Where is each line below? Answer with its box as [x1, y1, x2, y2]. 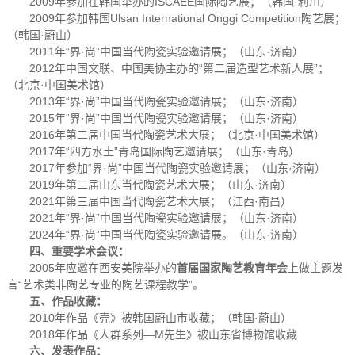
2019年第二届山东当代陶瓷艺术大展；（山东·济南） [29, 178, 292, 192]
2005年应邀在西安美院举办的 [29, 261, 177, 275]
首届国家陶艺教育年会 [176, 261, 288, 275]
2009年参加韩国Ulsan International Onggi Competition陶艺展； [29, 12, 345, 25]
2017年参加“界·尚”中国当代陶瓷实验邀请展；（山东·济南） [29, 162, 326, 175]
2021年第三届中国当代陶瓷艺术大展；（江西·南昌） [29, 195, 292, 208]
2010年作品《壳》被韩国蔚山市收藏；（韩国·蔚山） [29, 311, 292, 325]
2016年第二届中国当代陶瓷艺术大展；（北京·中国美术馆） [29, 128, 325, 142]
